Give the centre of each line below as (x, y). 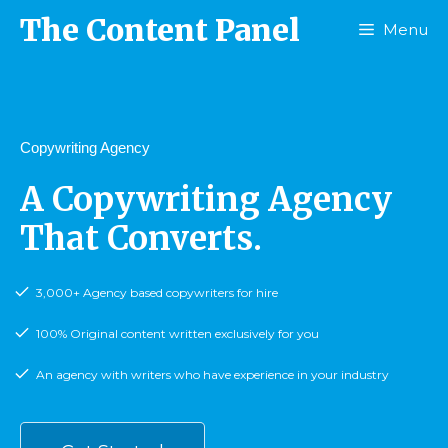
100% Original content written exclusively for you (177, 333)
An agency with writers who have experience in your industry (212, 374)
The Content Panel (160, 30)
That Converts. (141, 238)
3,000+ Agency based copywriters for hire (157, 292)
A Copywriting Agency (206, 199)
